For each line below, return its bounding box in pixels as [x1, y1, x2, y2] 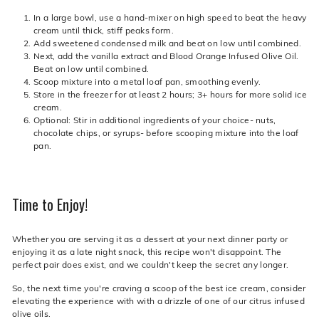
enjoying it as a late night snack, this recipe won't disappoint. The [12, 245, 282, 257]
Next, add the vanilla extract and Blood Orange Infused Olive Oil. [33, 49, 299, 61]
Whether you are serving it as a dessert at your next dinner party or [12, 232, 288, 244]
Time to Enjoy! [12, 193, 88, 215]
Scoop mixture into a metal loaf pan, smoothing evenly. [33, 75, 261, 87]
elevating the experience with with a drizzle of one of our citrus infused [12, 294, 305, 306]
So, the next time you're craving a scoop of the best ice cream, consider [12, 281, 306, 293]
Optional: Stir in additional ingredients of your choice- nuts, [33, 113, 276, 125]
